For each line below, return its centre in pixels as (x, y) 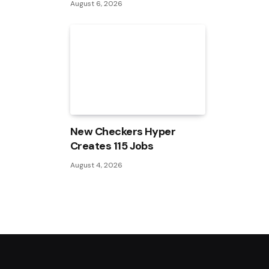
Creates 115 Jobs (112, 146)
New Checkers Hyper (123, 132)
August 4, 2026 (96, 165)
